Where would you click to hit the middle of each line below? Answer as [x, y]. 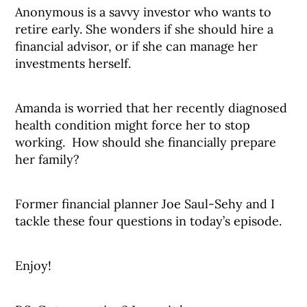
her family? [48, 159]
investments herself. [73, 63]
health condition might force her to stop [133, 125]
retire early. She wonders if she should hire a [145, 29]
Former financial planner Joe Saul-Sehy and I [145, 204]
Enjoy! [34, 266]
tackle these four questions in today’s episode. [149, 221]
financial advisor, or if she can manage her [137, 46]
